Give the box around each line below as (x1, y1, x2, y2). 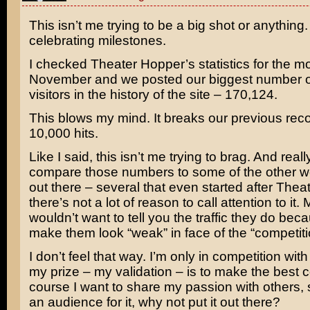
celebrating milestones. (28, 33, 166, 48)
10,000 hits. (28, 126, 98, 140)
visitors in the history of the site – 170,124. (28, 87, 277, 102)
